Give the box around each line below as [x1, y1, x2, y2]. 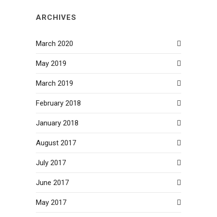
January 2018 [36, 118, 78, 127]
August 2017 [36, 138, 76, 147]
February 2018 [36, 98, 81, 108]
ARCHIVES [36, 13, 77, 22]
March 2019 [36, 78, 73, 88]
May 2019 [36, 59, 66, 68]
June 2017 [36, 178, 69, 187]
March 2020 [36, 39, 73, 48]
